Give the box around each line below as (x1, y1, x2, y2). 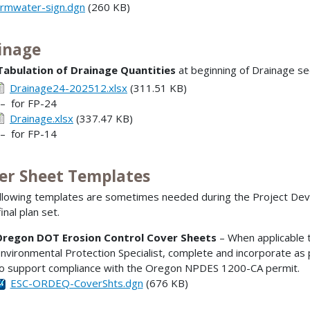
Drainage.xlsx (10, 111, 73, 126)
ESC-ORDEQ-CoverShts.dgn (10, 276, 143, 291)
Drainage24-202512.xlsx (10, 81, 127, 95)
